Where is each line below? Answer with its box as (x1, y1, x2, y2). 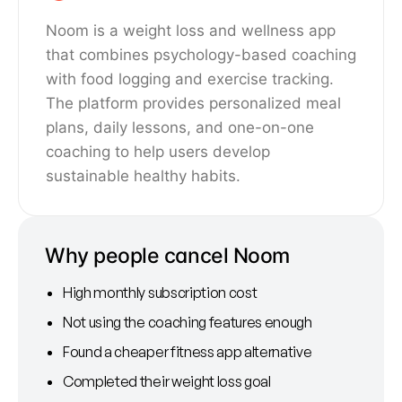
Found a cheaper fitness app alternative (63, 343, 312, 362)
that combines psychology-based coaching (46, 46, 356, 65)
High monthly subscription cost (63, 284, 258, 302)
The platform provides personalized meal (46, 94, 341, 113)
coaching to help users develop (46, 143, 270, 162)
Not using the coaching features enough (63, 313, 312, 332)
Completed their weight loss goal (63, 372, 271, 391)
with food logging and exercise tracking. (46, 70, 334, 89)
